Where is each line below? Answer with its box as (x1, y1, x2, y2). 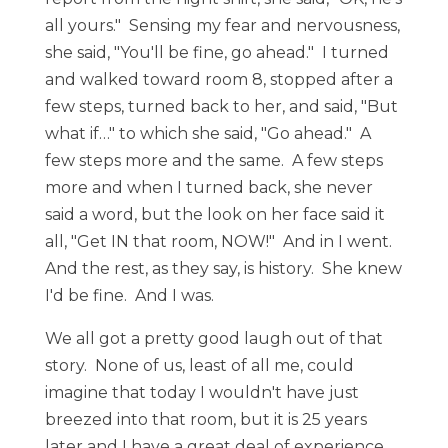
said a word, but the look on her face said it (44, 205, 385, 224)
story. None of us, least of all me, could (44, 356, 354, 375)
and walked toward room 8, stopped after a (44, 70, 393, 89)
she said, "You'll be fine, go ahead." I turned (44, 43, 389, 62)
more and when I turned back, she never (44, 178, 373, 197)
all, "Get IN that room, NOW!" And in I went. (44, 232, 396, 251)
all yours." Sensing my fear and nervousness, (44, 16, 400, 35)
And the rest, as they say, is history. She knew (44, 259, 402, 278)
